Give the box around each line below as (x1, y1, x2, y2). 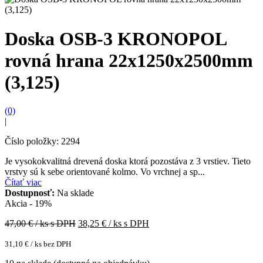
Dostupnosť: (5, 188, 57, 198)
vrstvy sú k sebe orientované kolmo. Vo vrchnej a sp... (5, 167, 205, 177)
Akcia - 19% (5, 198, 52, 209)
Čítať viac (5, 177, 42, 188)
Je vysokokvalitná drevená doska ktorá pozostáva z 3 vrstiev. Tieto (5, 156, 251, 167)
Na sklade (57, 188, 94, 198)
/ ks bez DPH (29, 240, 71, 249)
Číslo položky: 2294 (5, 136, 80, 147)
